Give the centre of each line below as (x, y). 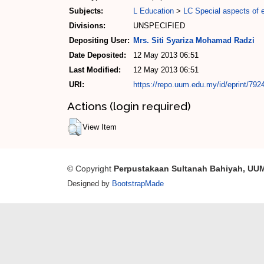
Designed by (90, 183)
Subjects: (86, 11)
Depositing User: (99, 41)
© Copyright (90, 168)
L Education (154, 11)
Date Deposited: (98, 55)
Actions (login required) (129, 106)
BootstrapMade (138, 183)
